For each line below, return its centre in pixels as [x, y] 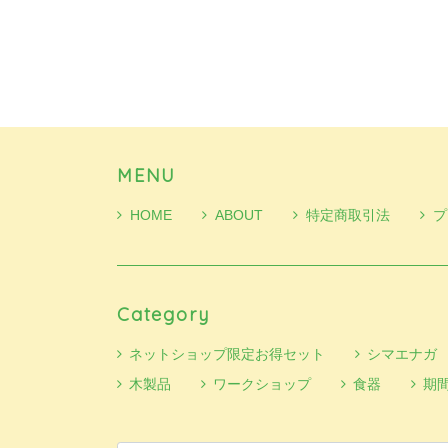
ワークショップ [262, 384]
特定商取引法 [348, 215]
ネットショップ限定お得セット [227, 354]
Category [163, 315]
